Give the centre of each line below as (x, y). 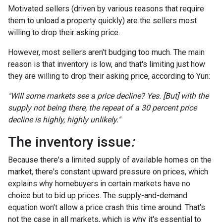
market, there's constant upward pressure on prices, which (108, 172)
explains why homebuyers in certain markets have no (99, 184)
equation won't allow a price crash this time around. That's (107, 207)
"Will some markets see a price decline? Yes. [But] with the (108, 96)
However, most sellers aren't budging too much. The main (106, 52)
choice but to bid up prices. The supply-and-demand (98, 195)
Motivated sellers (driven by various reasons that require (106, 9)
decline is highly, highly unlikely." (64, 120)
